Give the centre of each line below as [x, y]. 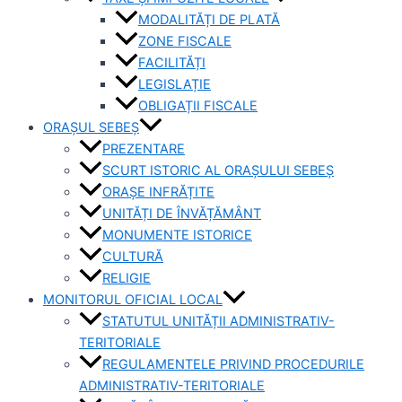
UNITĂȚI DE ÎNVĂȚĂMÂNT [182, 214]
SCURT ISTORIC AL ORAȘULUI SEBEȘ [218, 171]
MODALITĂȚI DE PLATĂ [209, 20]
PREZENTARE [144, 149]
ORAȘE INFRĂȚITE [158, 192]
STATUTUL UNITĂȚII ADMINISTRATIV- [218, 322]
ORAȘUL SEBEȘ [91, 128]
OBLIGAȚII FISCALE [198, 106]
